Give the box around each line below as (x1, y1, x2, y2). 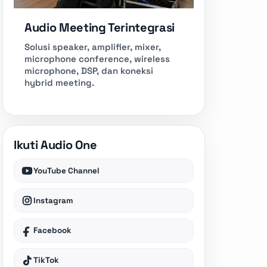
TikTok (33, 255, 59, 266)
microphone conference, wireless (24, 53, 170, 65)
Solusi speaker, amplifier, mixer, (24, 41, 161, 53)
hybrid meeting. (24, 77, 94, 89)
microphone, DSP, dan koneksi (24, 65, 153, 77)
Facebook (33, 225, 72, 236)
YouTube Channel (33, 166, 100, 176)
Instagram (33, 195, 73, 206)
